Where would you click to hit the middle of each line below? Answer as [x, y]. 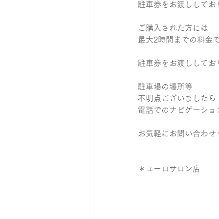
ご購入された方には [173, 28]
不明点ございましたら [177, 99]
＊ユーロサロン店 [169, 169]
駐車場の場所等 [165, 87]
